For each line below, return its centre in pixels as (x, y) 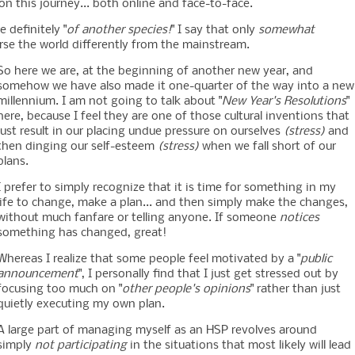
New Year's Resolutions (284, 102)
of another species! (119, 31)
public (316, 260)
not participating (81, 346)
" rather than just (296, 290)
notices (300, 218)
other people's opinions (186, 290)
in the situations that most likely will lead (239, 346)
